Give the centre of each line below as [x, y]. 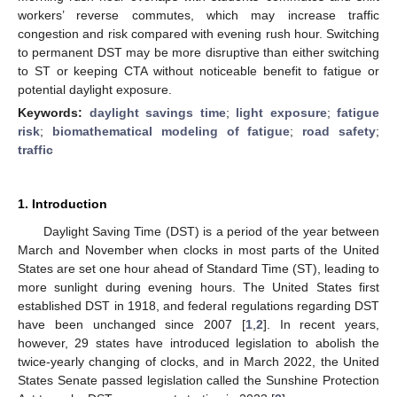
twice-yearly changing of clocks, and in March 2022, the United [198, 361]
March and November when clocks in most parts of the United [198, 249]
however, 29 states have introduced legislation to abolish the [198, 343]
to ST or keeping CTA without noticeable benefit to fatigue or [198, 70]
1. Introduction [62, 203]
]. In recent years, [321, 324]
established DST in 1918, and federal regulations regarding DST [198, 305]
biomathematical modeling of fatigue [171, 131]
